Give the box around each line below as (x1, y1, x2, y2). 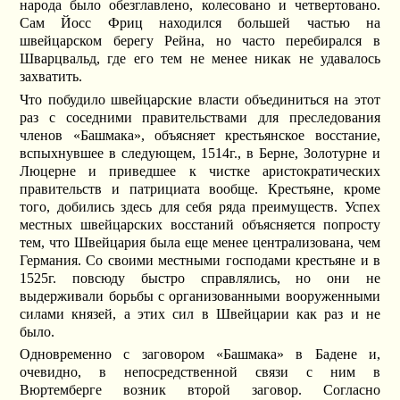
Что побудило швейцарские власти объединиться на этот (20, 91, 380, 107)
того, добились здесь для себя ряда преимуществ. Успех (20, 198, 380, 214)
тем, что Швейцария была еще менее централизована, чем (20, 234, 380, 250)
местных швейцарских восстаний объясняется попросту (20, 216, 380, 232)
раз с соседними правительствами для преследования (20, 109, 380, 125)
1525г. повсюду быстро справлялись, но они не (20, 270, 380, 286)
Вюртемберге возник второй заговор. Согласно (20, 381, 380, 397)
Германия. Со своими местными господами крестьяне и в (20, 252, 380, 268)
